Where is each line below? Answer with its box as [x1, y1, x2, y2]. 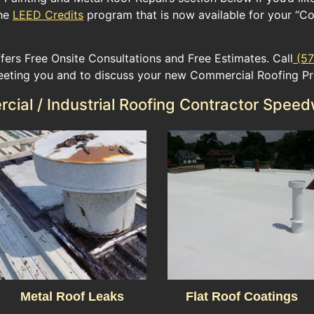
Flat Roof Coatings [186, 289, 299, 304]
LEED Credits [13, 7, 83, 22]
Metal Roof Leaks [20, 289, 124, 304]
